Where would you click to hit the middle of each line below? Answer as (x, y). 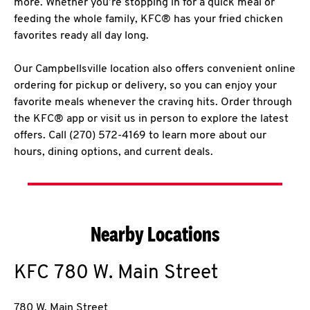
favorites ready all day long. (81, 36)
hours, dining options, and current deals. (113, 152)
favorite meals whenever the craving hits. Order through (153, 102)
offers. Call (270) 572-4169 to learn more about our (140, 136)
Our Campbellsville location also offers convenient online (155, 69)
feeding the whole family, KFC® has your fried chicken (148, 19)
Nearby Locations (155, 234)
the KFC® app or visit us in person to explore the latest (151, 119)
